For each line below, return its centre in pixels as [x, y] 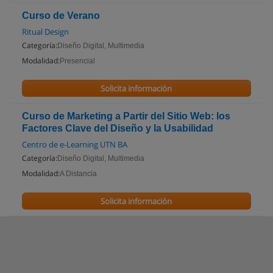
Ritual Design [45, 32]
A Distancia [78, 174]
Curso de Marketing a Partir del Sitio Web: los [126, 116]
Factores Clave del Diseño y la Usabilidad [118, 128]
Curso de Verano [61, 16]
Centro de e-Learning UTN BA [75, 144]
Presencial [77, 61]
